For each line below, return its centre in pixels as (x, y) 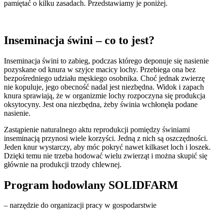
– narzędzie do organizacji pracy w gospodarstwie (80, 205)
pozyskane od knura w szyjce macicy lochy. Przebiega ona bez (100, 69)
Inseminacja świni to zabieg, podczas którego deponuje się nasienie (106, 61)
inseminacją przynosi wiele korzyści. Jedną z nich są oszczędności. (106, 138)
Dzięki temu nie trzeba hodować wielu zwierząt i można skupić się (106, 155)
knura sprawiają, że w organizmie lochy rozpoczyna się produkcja (105, 95)
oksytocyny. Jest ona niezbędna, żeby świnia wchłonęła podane (101, 104)
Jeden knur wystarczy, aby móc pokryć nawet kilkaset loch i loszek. (107, 147)
